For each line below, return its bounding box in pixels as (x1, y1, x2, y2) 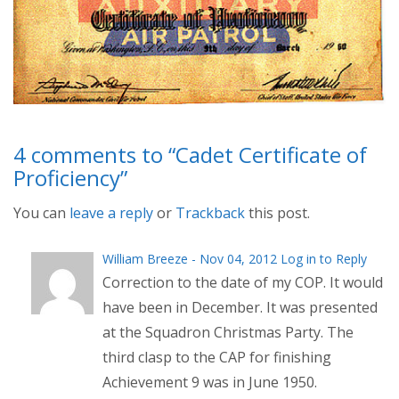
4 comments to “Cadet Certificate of (13, 140, 367, 170)
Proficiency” (13, 163, 127, 193)
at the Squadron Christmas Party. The (102, 322, 354, 343)
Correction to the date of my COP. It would (102, 273, 383, 293)
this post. (245, 203, 310, 224)
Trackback (175, 203, 245, 224)
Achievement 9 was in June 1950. (102, 372, 317, 393)
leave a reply (69, 203, 153, 224)
